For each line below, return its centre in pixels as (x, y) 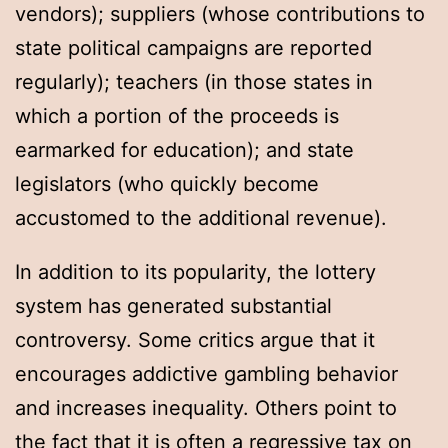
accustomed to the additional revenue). (201, 218)
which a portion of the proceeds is (177, 116)
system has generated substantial (173, 306)
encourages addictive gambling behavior (206, 374)
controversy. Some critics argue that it (195, 340)
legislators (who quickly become (167, 184)
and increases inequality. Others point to (206, 408)
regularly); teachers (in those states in (194, 82)
